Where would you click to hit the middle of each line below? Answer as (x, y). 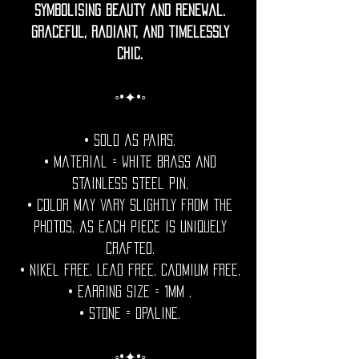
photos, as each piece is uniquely (130, 226)
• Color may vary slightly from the (130, 205)
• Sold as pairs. (130, 140)
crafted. (130, 248)
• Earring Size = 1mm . (130, 291)
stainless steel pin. (130, 183)
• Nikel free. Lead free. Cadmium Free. (130, 270)
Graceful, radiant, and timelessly (130, 32)
